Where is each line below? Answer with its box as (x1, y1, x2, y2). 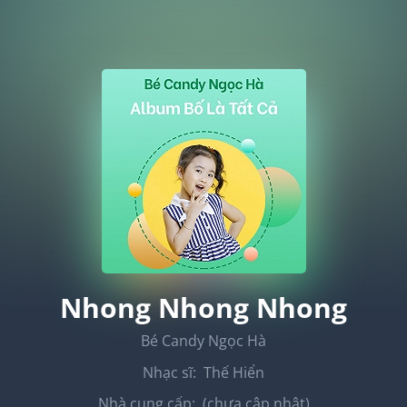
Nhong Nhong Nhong (60, 289, 347, 326)
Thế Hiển (203, 362, 264, 382)
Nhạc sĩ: (143, 362, 203, 382)
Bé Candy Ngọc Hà (141, 331, 266, 351)
